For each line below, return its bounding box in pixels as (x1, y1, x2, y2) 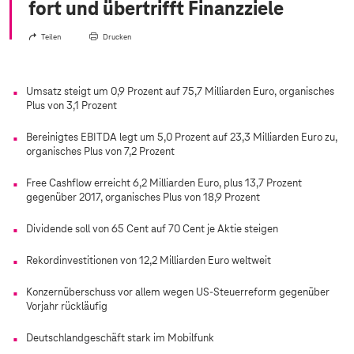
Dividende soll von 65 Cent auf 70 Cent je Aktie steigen (26, 224, 278, 236)
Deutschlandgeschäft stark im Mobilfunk (26, 333, 214, 345)
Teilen (41, 33, 61, 43)
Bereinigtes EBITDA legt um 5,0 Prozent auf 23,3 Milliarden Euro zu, (26, 132, 337, 145)
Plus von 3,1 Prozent (26, 100, 117, 113)
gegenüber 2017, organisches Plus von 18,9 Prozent (26, 192, 260, 205)
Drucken (103, 33, 131, 43)
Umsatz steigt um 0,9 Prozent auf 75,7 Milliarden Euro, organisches (26, 86, 334, 99)
